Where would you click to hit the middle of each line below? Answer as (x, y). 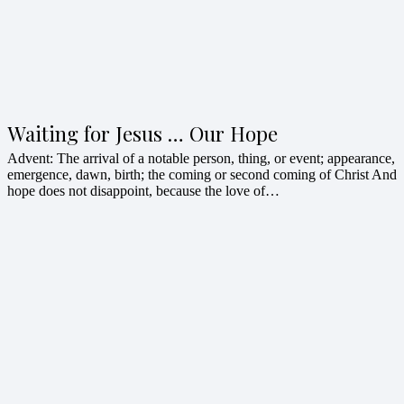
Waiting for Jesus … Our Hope (142, 133)
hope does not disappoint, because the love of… (143, 190)
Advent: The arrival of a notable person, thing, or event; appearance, (201, 158)
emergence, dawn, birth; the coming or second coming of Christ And (202, 174)
